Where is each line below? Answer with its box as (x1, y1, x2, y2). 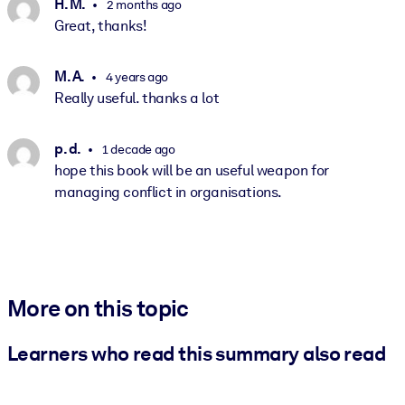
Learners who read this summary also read (7, 341, 386, 365)
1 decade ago (99, 142, 175, 157)
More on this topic (7, 295, 189, 323)
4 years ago (103, 70, 168, 85)
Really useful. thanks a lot (54, 89, 220, 108)
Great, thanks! (54, 17, 147, 35)
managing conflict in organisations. (54, 184, 283, 202)
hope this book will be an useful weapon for (54, 162, 329, 180)
